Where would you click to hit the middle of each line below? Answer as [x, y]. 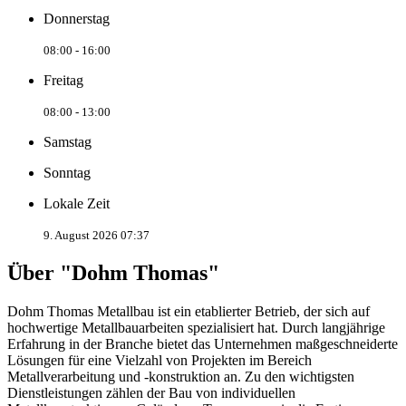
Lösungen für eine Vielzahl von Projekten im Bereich [159, 360]
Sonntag [67, 172]
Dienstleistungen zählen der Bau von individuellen [151, 392]
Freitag [63, 80]
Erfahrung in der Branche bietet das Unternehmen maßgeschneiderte [203, 343]
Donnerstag [77, 18]
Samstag [68, 141]
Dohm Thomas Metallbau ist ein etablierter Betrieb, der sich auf [188, 311]
